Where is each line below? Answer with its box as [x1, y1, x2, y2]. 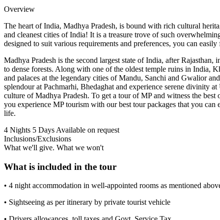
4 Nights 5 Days [4, 125, 55, 134]
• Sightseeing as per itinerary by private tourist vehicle [4, 198, 170, 207]
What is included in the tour [4, 161, 116, 172]
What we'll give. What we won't [4, 143, 104, 152]
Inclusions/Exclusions [4, 134, 71, 143]
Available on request [56, 125, 119, 134]
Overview [4, 4, 35, 13]
